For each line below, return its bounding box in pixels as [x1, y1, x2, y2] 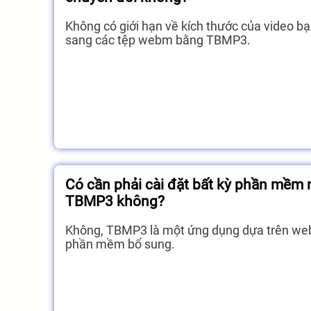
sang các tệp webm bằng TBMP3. [65, 33, 251, 47]
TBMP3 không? [65, 193, 165, 210]
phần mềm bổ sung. [65, 237, 175, 251]
